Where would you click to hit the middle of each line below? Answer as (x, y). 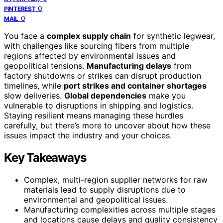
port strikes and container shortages (135, 85)
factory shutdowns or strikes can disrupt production (103, 75)
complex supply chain (89, 36)
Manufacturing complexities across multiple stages (120, 209)
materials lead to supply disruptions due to (105, 189)
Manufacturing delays (129, 65)
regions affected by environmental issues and (90, 56)
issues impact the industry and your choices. (88, 135)
